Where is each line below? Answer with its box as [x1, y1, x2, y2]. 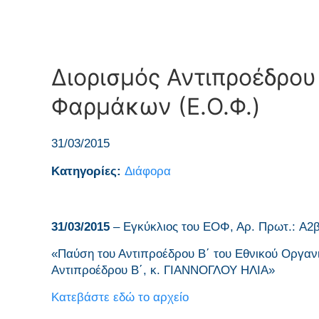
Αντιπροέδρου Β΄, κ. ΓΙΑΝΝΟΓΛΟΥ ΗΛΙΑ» [51, 263, 275, 277]
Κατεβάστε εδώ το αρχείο [51, 291, 189, 304]
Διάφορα [125, 164, 171, 178]
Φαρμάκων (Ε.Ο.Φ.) [51, 93, 261, 120]
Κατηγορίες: [51, 164, 125, 178]
